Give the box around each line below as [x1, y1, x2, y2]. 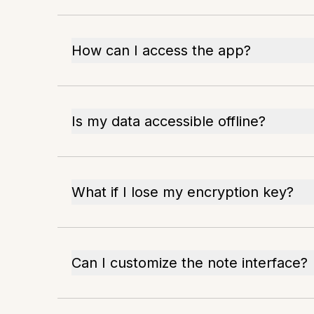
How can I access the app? [71, 41, 251, 59]
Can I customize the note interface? [71, 254, 308, 271]
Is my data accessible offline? [71, 112, 266, 130]
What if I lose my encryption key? [71, 183, 294, 200]
